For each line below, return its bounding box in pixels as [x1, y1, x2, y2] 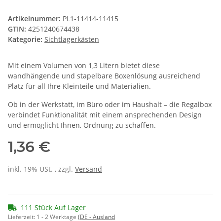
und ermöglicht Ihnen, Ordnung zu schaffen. [8, 120, 156, 130]
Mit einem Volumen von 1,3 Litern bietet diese [8, 61, 160, 71]
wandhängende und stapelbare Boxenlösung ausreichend [8, 71, 200, 81]
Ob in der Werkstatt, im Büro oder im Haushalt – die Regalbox [8, 100, 212, 110]
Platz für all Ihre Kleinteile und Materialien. [8, 81, 151, 91]
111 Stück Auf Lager [21, 203, 86, 213]
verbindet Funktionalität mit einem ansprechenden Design [8, 110, 202, 120]
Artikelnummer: [8, 14, 63, 24]
